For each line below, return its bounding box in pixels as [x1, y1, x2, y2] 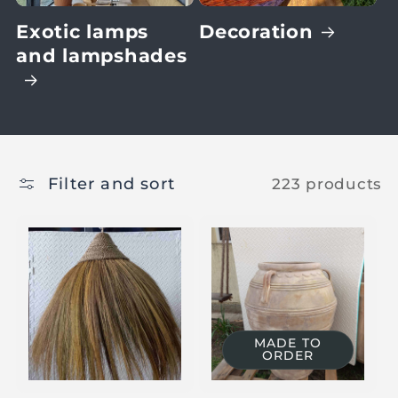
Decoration [199, 20, 314, 44]
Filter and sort [48, 173, 175, 194]
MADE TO [253, 335, 322, 352]
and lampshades [16, 44, 187, 68]
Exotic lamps [16, 20, 148, 44]
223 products [272, 174, 382, 193]
